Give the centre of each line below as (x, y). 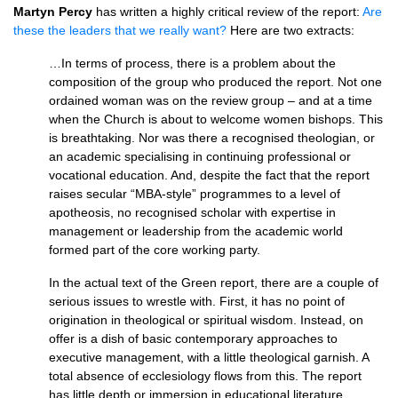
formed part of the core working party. (155, 250)
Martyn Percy (53, 12)
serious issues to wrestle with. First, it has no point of (197, 301)
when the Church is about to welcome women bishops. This (216, 119)
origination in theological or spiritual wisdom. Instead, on (206, 320)
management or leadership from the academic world (196, 231)
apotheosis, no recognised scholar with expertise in (192, 212)
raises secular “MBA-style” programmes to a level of (195, 194)
